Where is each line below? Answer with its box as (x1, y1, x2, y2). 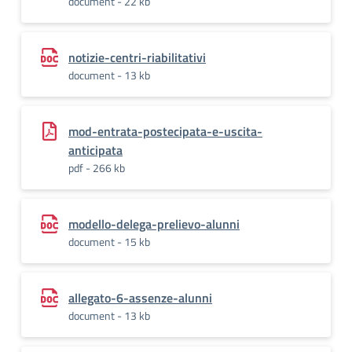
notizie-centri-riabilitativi (68, 48, 206, 67)
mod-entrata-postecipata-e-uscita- (68, 122, 262, 141)
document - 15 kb (68, 233, 150, 250)
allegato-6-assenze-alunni (68, 288, 212, 307)
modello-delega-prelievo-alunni (68, 214, 240, 233)
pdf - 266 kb (68, 159, 125, 176)
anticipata (68, 141, 123, 159)
